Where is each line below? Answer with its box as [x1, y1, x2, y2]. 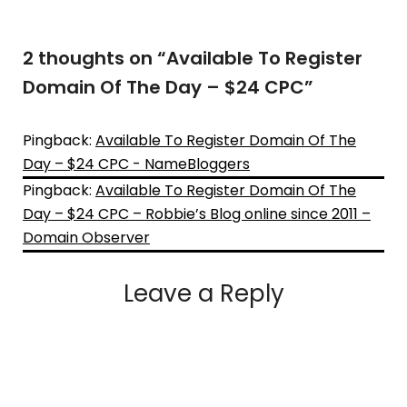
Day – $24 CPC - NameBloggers [23, 153, 250, 174]
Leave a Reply [123, 276, 284, 310]
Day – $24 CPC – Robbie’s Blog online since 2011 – [23, 203, 371, 224]
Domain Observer [23, 226, 150, 248]
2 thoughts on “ [23, 45, 166, 71]
